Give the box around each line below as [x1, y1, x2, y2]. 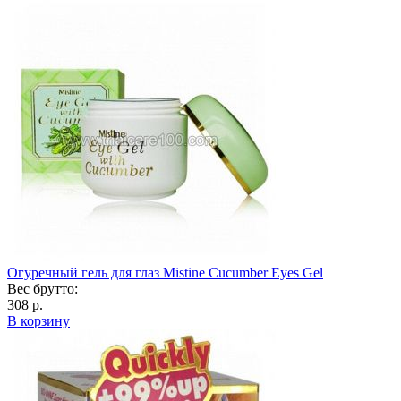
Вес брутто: [7, 280, 78, 296]
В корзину [7, 312, 70, 328]
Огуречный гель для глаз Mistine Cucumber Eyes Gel [7, 264, 323, 280]
